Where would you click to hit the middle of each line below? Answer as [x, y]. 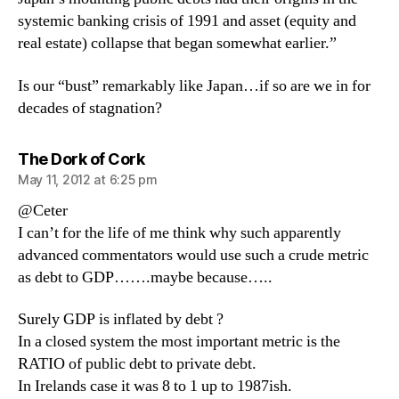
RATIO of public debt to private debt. [137, 364]
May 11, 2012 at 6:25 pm [88, 179]
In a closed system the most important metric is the [179, 342]
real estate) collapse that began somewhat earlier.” [177, 43]
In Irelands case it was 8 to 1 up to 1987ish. [155, 386]
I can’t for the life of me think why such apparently [179, 232]
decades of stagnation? [90, 108]
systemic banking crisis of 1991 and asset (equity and [187, 21]
